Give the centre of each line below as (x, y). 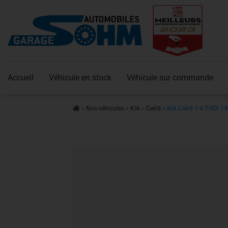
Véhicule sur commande (170, 78)
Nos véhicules (105, 108)
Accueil (21, 78)
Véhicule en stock (80, 78)
